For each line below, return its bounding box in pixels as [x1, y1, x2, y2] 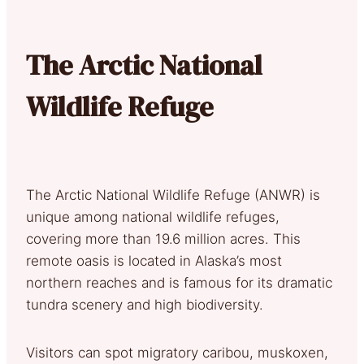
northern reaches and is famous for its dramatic [26, 274, 332, 291]
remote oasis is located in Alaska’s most [26, 252, 282, 269]
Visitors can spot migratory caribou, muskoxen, [26, 344, 328, 361]
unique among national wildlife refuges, [26, 208, 279, 225]
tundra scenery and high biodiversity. [26, 296, 263, 313]
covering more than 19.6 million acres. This [26, 230, 301, 247]
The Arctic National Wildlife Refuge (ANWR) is [26, 186, 320, 203]
